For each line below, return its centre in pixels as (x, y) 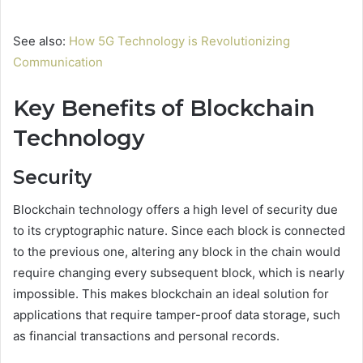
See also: (41, 41)
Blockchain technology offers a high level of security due (175, 210)
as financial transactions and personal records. (146, 336)
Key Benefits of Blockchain (164, 109)
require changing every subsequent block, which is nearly (179, 273)
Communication (58, 62)
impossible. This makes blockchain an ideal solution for (171, 294)
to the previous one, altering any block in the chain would (177, 252)
